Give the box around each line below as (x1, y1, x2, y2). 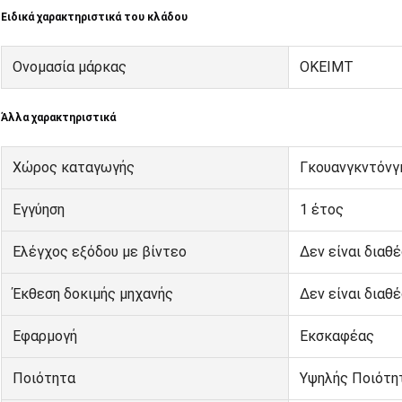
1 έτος (300, 201, 344, 219)
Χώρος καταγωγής (13, 159, 135, 177)
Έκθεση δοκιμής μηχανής (13, 285, 173, 303)
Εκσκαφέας (300, 328, 374, 345)
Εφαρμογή (13, 328, 77, 345)
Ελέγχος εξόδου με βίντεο (13, 243, 187, 261)
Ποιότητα (13, 370, 75, 388)
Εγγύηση (13, 201, 65, 219)
